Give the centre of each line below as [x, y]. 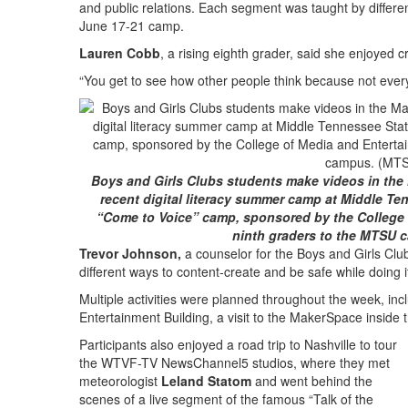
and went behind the [312, 381]
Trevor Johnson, [130, 254]
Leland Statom [206, 381]
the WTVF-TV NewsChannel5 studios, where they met [235, 363]
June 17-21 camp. [132, 26]
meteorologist [120, 381]
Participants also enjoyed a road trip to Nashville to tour [238, 345]
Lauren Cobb [120, 53]
